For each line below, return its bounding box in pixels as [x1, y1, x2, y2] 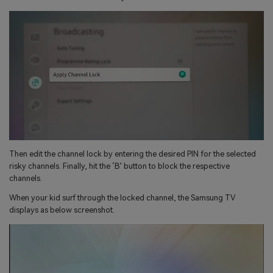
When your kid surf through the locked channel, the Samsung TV [9, 193, 235, 203]
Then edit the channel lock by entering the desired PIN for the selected [9, 149, 256, 158]
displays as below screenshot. [9, 205, 115, 215]
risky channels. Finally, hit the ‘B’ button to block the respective [9, 161, 230, 171]
